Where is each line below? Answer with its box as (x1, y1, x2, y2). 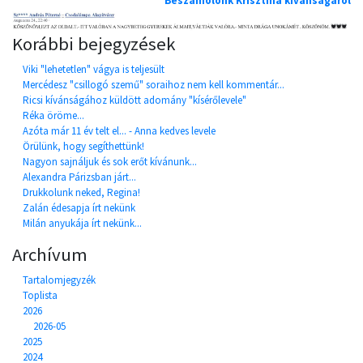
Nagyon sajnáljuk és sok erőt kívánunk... (23, 155, 197, 169)
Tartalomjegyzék (23, 273, 96, 288)
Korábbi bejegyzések (12, 32, 176, 56)
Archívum (12, 243, 88, 267)
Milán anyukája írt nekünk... (23, 216, 142, 231)
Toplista (23, 288, 58, 303)
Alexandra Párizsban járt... (23, 170, 136, 185)
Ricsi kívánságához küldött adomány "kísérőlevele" (23, 93, 246, 108)
